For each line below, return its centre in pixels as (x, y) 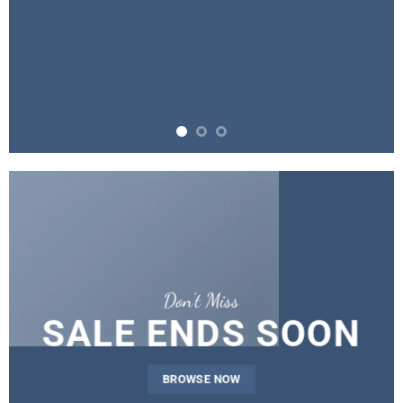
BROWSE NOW (201, 379)
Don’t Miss (201, 300)
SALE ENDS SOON (201, 333)
